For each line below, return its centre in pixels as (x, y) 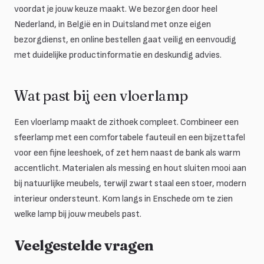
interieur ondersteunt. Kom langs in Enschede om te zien (123, 199)
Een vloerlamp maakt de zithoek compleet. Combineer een (126, 122)
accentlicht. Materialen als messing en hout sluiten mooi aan (130, 168)
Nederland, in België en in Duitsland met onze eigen (113, 24)
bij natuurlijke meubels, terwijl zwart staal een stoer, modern (130, 184)
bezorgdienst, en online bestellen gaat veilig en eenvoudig (125, 40)
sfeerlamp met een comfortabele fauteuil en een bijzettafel (130, 138)
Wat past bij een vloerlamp (101, 96)
